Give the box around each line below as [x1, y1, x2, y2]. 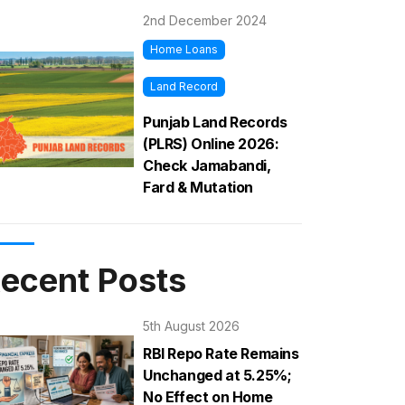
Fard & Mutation [143, 178, 253, 197]
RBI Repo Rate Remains [143, 344, 299, 363]
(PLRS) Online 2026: [143, 135, 279, 154]
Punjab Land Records [143, 113, 287, 132]
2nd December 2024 [143, 12, 267, 28]
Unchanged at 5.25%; [143, 366, 292, 385]
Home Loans [149, 42, 218, 56]
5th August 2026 [143, 318, 240, 334]
